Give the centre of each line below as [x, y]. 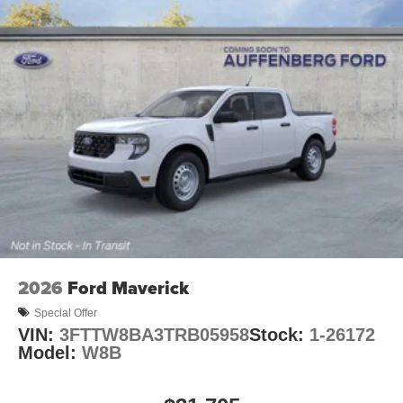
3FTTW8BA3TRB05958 [154, 335]
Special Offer [66, 313]
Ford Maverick [128, 288]
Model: [50, 353]
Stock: [279, 335]
